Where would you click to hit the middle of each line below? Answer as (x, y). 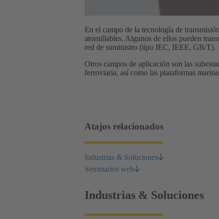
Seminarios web (109, 169)
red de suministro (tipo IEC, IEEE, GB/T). (150, 47)
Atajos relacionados (124, 127)
